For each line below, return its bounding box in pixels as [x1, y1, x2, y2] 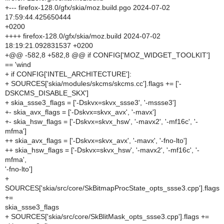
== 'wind [5, 60, 31, 68]
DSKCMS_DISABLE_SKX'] [5, 89, 88, 97]
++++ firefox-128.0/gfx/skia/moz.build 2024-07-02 [5, 32, 160, 40]
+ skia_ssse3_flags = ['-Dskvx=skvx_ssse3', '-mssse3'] [5, 98, 176, 106]
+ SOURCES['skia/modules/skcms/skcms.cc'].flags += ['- [5, 79, 181, 87]
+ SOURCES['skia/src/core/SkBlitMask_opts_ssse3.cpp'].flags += [5, 212, 209, 220]
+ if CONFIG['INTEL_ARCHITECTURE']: [5, 70, 131, 78]
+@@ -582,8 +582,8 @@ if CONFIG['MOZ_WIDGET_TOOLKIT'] [5, 51, 210, 59]
